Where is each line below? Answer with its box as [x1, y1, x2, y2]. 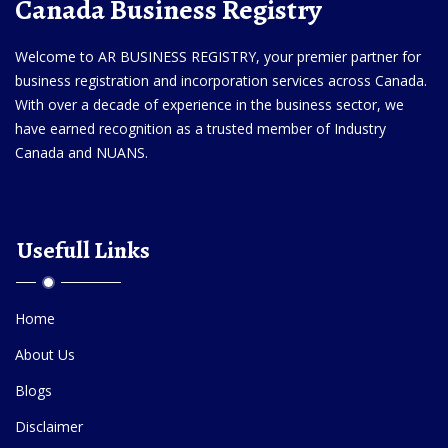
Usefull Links [17, 233, 150, 266]
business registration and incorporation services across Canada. [15, 70, 427, 90]
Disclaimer [15, 416, 83, 436]
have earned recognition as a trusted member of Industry [15, 118, 386, 138]
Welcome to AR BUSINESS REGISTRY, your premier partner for [15, 46, 421, 66]
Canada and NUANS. [15, 142, 148, 162]
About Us [15, 344, 75, 364]
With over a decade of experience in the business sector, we [15, 94, 404, 114]
